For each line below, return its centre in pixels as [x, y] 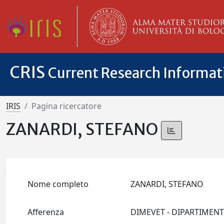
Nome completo [58, 184]
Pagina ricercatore [66, 106]
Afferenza [46, 212]
